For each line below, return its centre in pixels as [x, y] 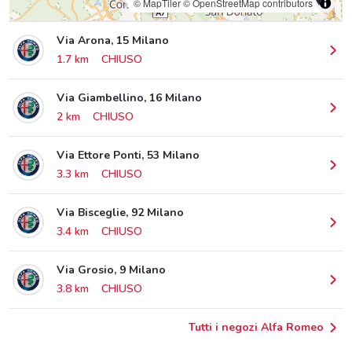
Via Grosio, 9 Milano [111, 270]
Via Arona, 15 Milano [113, 41]
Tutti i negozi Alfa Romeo [256, 328]
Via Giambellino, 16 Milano [129, 98]
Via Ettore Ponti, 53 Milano [128, 156]
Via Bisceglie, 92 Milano [120, 213]
